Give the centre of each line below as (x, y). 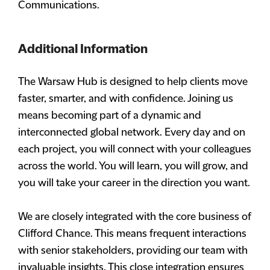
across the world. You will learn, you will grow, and (133, 166)
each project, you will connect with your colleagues (135, 149)
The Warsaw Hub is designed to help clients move (133, 82)
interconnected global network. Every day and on (132, 133)
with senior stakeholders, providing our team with (133, 251)
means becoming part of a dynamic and (110, 116)
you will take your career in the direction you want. (134, 183)
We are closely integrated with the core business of (135, 217)
